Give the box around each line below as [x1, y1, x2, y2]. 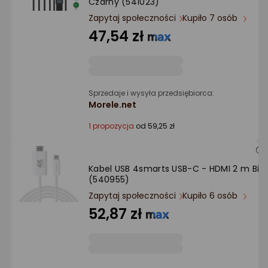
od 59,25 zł [134, 121, 175, 131]
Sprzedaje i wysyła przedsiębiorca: [89, 88, 214, 98]
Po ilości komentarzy [38, 33, 135, 47]
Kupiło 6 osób [182, 190, 240, 202]
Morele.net [89, 99, 136, 111]
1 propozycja [89, 121, 134, 131]
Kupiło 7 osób [182, 12, 240, 24]
